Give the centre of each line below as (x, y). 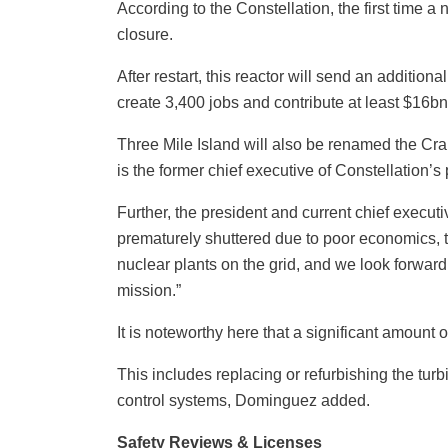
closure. (145, 35)
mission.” (149, 291)
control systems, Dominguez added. (243, 401)
